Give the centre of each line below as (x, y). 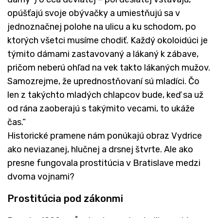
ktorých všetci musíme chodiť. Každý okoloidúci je (108, 40)
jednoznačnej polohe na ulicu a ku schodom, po (102, 27)
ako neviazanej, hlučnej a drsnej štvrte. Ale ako (100, 149)
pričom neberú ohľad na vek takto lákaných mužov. (109, 67)
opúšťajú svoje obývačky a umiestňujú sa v (94, 13)
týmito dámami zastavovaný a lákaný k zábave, (103, 54)
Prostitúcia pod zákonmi (65, 198)
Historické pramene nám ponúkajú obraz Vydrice (105, 136)
